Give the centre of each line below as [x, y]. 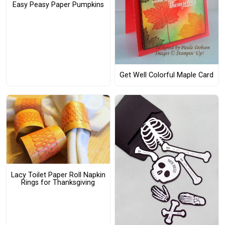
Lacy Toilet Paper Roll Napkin [58, 175]
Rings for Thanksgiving [58, 182]
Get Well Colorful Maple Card [167, 75]
